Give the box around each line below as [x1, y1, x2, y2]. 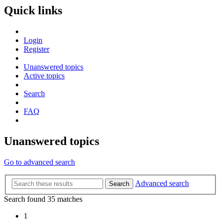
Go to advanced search [4, 158, 75, 167]
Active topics [24, 72, 65, 80]
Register [24, 45, 49, 54]
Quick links [4, 4, 62, 17]
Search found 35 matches [4, 194, 82, 203]
